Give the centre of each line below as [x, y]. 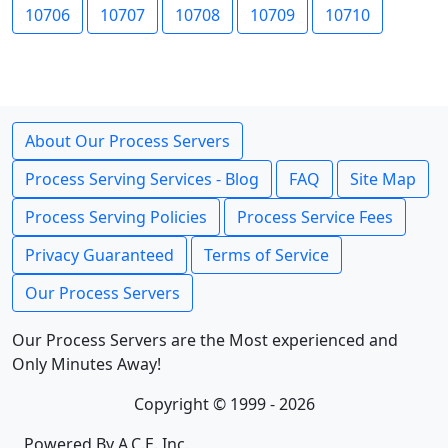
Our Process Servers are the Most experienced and [205, 340]
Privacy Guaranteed [99, 255]
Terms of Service [266, 255]
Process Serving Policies [116, 217]
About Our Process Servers [127, 141]
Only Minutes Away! [86, 364]
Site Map [383, 179]
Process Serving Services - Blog [142, 179]
